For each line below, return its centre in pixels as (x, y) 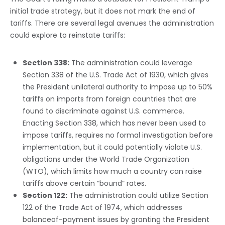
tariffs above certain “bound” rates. (84, 184)
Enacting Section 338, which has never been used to (114, 123)
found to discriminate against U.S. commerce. (103, 111)
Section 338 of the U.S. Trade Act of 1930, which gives (116, 75)
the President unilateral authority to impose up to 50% (118, 87)
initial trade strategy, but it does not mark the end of (103, 11)
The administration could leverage (131, 63)
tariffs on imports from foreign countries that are (109, 99)
